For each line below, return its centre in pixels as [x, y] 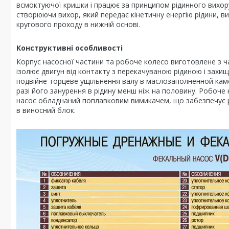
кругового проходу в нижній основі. [78, 24]
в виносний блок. [46, 110]
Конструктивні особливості [70, 48]
